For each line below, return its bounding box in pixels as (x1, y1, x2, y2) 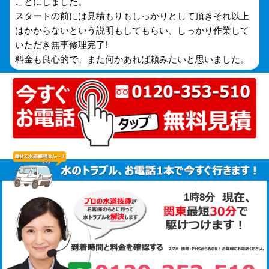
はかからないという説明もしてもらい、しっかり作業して (15, 25, 250, 36)
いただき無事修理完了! (15, 40, 108, 50)
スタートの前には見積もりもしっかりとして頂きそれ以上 (15, 11, 250, 22)
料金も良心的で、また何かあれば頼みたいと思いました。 (15, 54, 250, 65)
